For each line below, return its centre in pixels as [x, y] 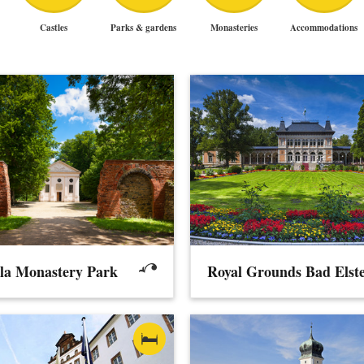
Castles [53, 28]
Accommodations [324, 28]
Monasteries [234, 28]
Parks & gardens [143, 28]
